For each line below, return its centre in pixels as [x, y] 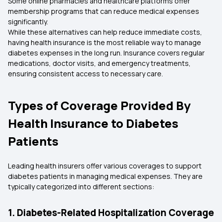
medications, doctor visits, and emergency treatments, [99, 63]
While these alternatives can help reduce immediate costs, [105, 32]
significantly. [28, 22]
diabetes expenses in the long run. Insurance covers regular [106, 53]
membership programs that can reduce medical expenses [104, 11]
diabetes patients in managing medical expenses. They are [105, 176]
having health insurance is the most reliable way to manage [105, 42]
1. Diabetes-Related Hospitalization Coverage [111, 213]
